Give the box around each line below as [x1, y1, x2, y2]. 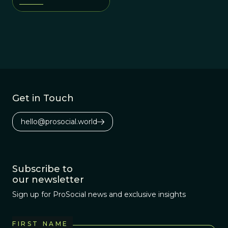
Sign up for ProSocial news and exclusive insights [12, 190, 186, 199]
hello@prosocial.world [21, 117, 97, 126]
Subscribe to [12, 163, 73, 175]
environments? [19, 7, 73, 16]
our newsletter [12, 174, 84, 185]
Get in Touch [12, 93, 74, 104]
